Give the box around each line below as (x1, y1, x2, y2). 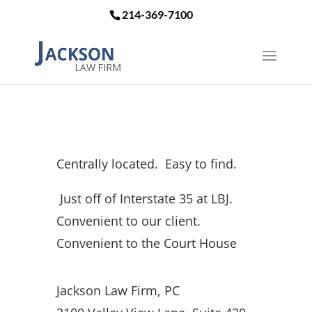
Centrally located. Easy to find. (56, 155, 237, 172)
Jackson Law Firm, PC (56, 282, 180, 299)
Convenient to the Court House (56, 235, 241, 251)
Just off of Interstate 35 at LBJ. (56, 190, 233, 207)
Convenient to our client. (56, 212, 205, 229)
